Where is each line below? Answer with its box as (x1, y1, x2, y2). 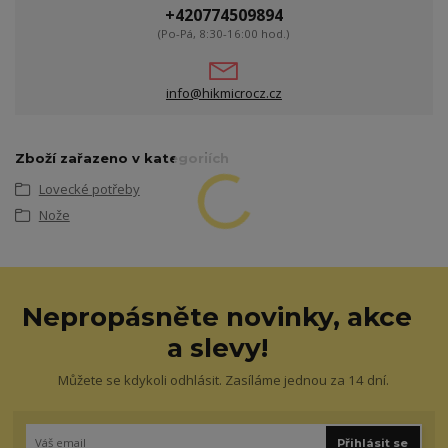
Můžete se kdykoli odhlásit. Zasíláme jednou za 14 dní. (58, 371, 390, 390)
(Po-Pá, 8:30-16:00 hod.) (158, 26, 290, 42)
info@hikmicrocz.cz (165, 83, 282, 102)
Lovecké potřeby (38, 179, 140, 198)
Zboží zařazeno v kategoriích (15, 149, 229, 166)
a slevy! (166, 331, 268, 364)
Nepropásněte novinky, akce (22, 300, 413, 333)
